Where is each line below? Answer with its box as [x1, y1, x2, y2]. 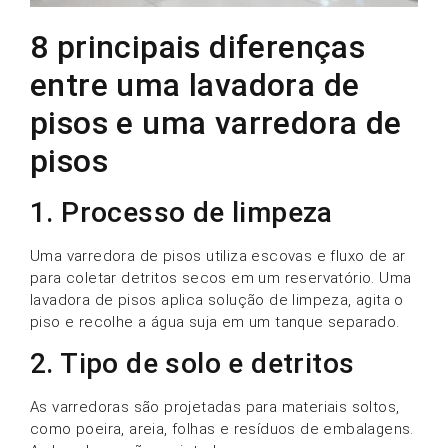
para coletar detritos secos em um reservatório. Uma [30, 268, 412, 287]
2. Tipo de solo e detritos [30, 347, 355, 381]
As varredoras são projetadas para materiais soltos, [30, 398, 400, 417]
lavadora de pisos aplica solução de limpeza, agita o [30, 290, 404, 309]
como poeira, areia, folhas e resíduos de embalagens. [30, 420, 414, 439]
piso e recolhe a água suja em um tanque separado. [30, 312, 400, 331]
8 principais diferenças [30, 27, 366, 66]
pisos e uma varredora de [30, 103, 402, 142]
